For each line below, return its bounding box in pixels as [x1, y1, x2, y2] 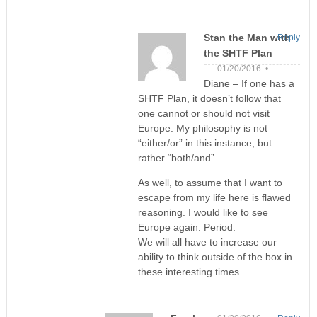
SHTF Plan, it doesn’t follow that [137, 93, 281, 105]
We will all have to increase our [137, 236, 277, 248]
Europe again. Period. [137, 221, 236, 234]
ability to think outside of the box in [137, 251, 292, 263]
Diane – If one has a [203, 78, 294, 90]
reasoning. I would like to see [137, 207, 268, 219]
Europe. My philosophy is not [137, 122, 267, 134]
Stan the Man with [203, 32, 291, 44]
